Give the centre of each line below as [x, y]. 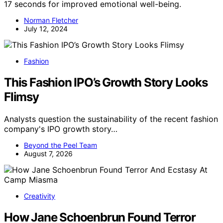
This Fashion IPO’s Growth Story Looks [106, 82]
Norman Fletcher [51, 20]
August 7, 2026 [48, 153]
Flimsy [21, 97]
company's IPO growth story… [61, 129]
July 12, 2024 [46, 28]
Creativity [40, 196]
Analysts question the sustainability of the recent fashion [111, 119]
